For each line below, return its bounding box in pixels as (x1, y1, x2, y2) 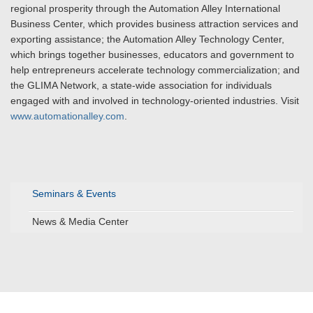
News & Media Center (32, 216, 129, 227)
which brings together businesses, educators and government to (10, 49, 294, 60)
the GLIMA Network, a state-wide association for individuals (10, 80, 272, 91)
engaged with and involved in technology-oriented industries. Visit (10, 95, 299, 106)
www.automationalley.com (10, 110, 124, 122)
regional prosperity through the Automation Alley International (10, 3, 280, 14)
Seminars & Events (32, 188, 116, 199)
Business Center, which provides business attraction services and (10, 18, 298, 29)
